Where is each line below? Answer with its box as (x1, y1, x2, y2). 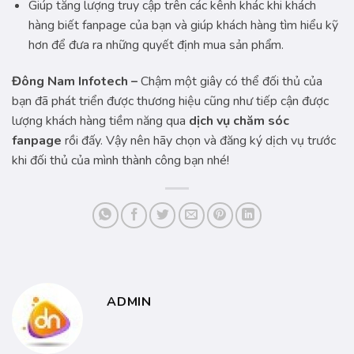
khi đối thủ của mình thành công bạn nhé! (12, 152, 229, 170)
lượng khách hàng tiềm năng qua (12, 112, 189, 130)
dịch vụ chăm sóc (189, 112, 289, 130)
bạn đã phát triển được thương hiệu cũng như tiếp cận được (12, 92, 329, 111)
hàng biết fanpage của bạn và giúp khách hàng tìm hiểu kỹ (28, 17, 338, 35)
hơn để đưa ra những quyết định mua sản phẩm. (28, 36, 284, 55)
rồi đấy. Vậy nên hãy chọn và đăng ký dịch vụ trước (62, 132, 336, 150)
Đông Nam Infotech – (12, 73, 141, 91)
